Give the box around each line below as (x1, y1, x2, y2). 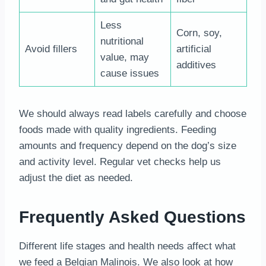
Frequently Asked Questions (19, 207, 246, 226)
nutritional (100, 35, 144, 47)
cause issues (100, 67, 159, 79)
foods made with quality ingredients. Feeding (19, 123, 216, 135)
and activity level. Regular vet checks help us (19, 156, 221, 167)
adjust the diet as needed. (19, 172, 133, 183)
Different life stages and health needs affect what (19, 240, 236, 252)
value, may (100, 51, 149, 63)
